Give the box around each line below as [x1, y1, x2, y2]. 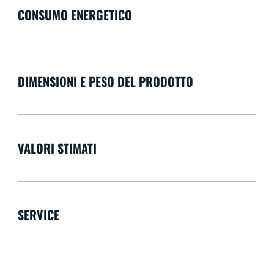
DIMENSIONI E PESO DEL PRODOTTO [17, 72, 193, 91]
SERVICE [17, 206, 59, 224]
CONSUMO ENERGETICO [17, 6, 132, 24]
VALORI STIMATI [17, 139, 97, 158]
